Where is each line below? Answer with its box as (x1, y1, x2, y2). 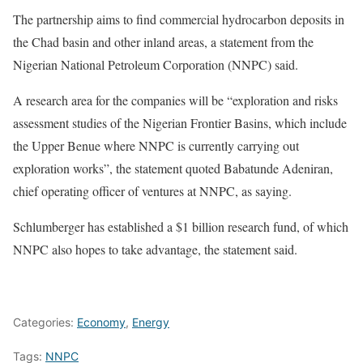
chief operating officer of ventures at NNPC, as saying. (13, 182, 292, 199)
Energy (132, 315, 169, 329)
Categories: (13, 315, 77, 329)
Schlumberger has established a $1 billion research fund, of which (13, 218, 348, 235)
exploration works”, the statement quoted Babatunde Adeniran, (13, 160, 333, 177)
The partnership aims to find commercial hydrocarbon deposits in (13, 11, 344, 28)
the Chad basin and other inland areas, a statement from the (13, 33, 314, 50)
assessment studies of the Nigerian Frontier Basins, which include (13, 114, 347, 131)
